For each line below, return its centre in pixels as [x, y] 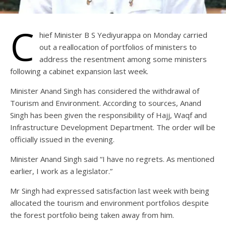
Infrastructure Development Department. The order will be [113, 127]
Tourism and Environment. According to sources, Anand [106, 103]
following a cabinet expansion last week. [79, 71]
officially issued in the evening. [62, 139]
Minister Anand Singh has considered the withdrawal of [105, 91]
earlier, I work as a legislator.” [61, 171]
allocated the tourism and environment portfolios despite [109, 203]
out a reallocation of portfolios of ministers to [118, 47]
